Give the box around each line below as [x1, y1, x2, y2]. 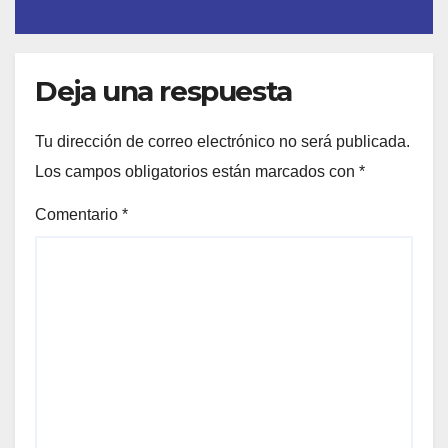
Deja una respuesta [35, 74, 292, 108]
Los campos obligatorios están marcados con [35, 162, 359, 180]
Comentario [35, 205, 122, 223]
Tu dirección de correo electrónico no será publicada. [35, 132, 410, 150]
